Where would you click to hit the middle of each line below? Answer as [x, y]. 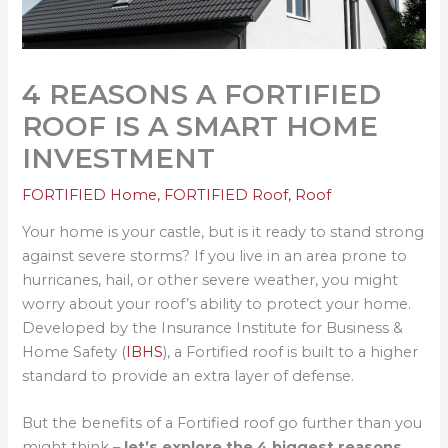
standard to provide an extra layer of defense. [188, 376]
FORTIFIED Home [90, 194]
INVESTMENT [119, 158]
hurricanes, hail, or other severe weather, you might [210, 280]
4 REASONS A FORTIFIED [202, 94]
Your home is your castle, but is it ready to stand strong [223, 232]
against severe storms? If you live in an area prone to [215, 256]
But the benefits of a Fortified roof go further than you [222, 423]
